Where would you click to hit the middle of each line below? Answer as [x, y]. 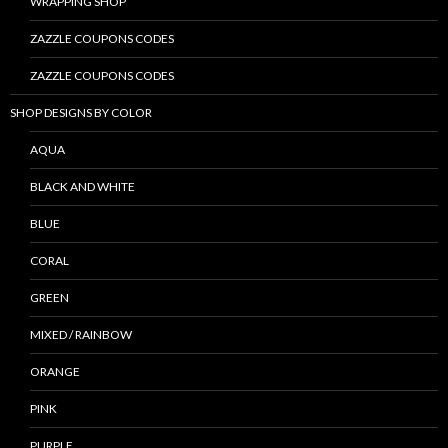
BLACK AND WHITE [82, 187]
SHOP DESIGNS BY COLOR [81, 113]
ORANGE [55, 372]
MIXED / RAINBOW [81, 335]
